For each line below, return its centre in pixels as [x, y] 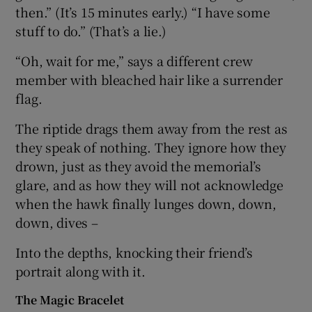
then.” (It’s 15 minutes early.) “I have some [143, 12]
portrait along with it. [80, 271]
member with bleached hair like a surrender [149, 80]
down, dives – [57, 223]
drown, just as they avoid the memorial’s [138, 166]
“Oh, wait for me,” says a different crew [134, 61]
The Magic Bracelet [70, 300]
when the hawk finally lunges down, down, [146, 204]
